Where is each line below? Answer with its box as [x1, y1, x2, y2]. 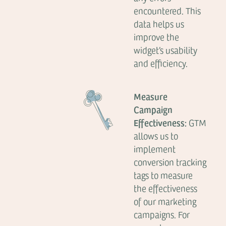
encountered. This [134, 5, 201, 17]
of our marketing [134, 195, 197, 207]
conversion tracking [134, 156, 207, 168]
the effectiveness [134, 182, 198, 194]
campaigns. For [134, 208, 190, 220]
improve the [134, 31, 180, 43]
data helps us [134, 18, 185, 30]
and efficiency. [134, 57, 188, 69]
